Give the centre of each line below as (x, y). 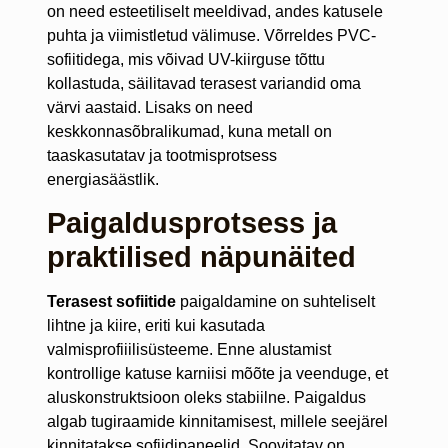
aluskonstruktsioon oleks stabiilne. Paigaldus (206, 398)
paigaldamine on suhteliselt (275, 302)
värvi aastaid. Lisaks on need (149, 107)
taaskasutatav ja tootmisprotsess (161, 155)
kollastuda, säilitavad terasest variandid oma (203, 83)
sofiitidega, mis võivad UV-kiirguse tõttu (185, 59)
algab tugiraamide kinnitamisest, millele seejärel (217, 422)
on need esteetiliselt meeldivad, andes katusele (214, 11)
